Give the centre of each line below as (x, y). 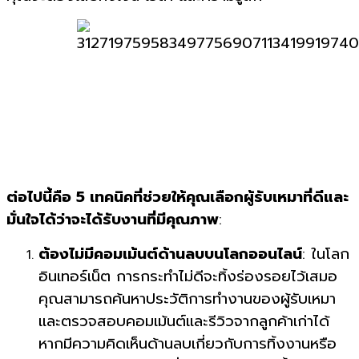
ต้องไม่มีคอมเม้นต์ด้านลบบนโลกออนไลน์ (170, 254)
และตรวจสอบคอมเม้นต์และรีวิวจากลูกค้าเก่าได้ (184, 321)
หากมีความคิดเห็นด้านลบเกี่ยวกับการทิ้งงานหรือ (188, 343)
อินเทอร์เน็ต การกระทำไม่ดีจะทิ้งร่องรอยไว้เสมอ (188, 276)
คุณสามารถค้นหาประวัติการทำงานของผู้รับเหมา (187, 298)
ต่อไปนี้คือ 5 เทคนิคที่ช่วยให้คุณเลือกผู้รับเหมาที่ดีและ (177, 197)
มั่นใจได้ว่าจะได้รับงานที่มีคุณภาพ (113, 219)
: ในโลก (326, 254)
